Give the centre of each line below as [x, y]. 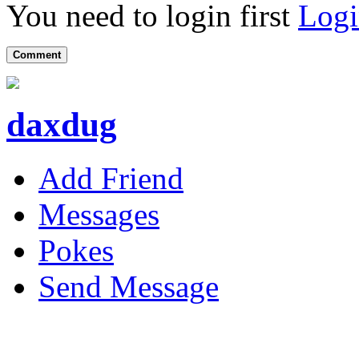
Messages [99, 215]
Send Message [129, 287]
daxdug [62, 125]
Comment [37, 55]
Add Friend [111, 179]
